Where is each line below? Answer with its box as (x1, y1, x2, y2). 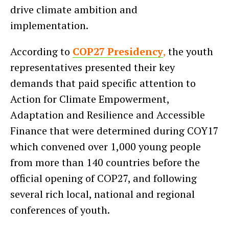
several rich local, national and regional (10, 187, 195, 201)
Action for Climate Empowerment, (10, 91, 169, 106)
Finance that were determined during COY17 (10, 123, 219, 138)
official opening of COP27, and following (10, 171, 197, 185)
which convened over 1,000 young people (10, 139, 201, 153)
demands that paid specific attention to (10, 76, 196, 90)
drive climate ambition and (10, 2, 138, 16)
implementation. (10, 18, 93, 32)
